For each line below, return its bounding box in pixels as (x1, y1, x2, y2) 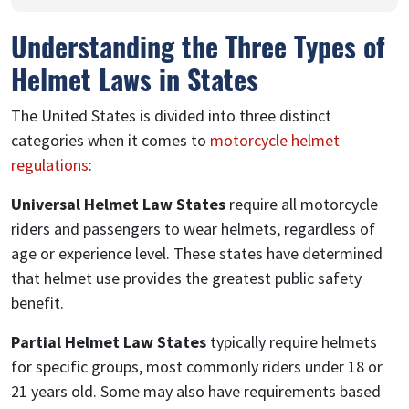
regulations (11, 153, 89, 175)
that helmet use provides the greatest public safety (11, 267, 362, 288)
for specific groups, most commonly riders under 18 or (11, 355, 383, 377)
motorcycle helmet (210, 129, 340, 151)
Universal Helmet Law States (11, 193, 225, 215)
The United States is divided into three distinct (11, 104, 331, 126)
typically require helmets (206, 330, 377, 352)
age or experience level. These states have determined (11, 242, 383, 264)
